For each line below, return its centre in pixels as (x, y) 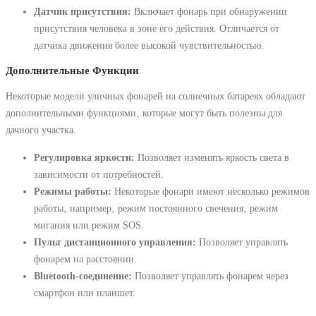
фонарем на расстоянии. (85, 259)
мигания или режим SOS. (89, 225)
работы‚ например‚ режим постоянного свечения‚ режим (156, 208)
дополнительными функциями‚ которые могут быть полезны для (144, 113)
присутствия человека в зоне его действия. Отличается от (157, 28)
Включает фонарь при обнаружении (209, 11)
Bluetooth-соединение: (83, 275)
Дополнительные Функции (72, 70)
